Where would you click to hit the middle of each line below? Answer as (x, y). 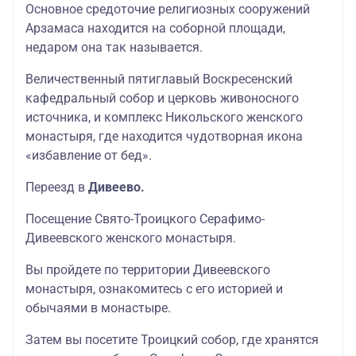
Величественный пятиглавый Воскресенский (159, 79)
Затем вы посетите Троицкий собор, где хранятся (172, 340)
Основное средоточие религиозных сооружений (168, 9)
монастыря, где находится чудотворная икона (164, 136)
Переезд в (57, 187)
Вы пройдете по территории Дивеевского (148, 270)
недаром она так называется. (114, 47)
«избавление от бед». (89, 155)
